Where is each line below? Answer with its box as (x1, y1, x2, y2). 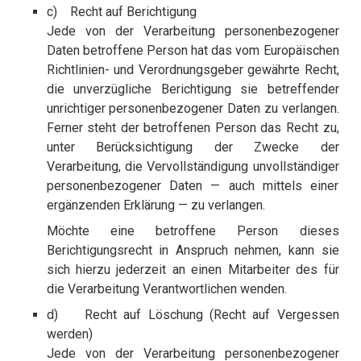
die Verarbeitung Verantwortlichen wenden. (46, 281, 287, 297)
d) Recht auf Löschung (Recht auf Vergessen (46, 307, 339, 323)
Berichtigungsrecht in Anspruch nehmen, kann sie (46, 243, 339, 259)
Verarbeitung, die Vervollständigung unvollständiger (46, 159, 339, 175)
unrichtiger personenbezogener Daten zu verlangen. (46, 101, 339, 117)
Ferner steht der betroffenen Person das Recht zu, (46, 120, 339, 136)
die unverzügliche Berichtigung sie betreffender (46, 81, 339, 98)
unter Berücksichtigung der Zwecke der (46, 139, 339, 156)
